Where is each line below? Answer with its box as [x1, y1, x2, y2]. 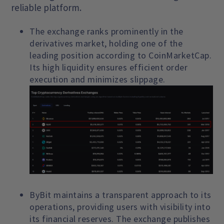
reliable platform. [11, 1, 82, 13]
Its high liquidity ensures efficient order [29, 61, 188, 73]
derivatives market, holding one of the [29, 37, 183, 49]
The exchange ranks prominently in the [29, 25, 183, 37]
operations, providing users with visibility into [29, 200, 211, 212]
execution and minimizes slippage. [29, 73, 165, 85]
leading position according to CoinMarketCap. [29, 49, 212, 61]
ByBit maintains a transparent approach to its [29, 188, 211, 200]
